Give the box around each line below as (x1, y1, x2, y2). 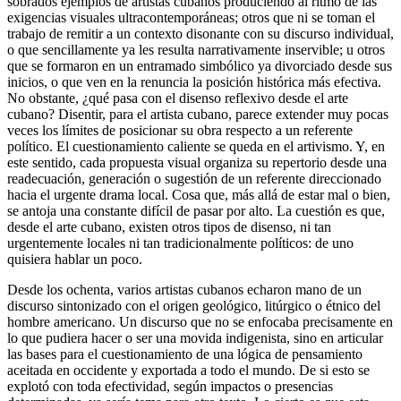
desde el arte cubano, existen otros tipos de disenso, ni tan (7, 218, 331, 235)
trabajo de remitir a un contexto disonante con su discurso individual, (7, 25, 394, 41)
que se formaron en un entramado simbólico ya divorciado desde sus (7, 57, 392, 73)
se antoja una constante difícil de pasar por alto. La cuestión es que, (7, 202, 385, 218)
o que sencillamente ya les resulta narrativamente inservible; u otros (7, 41, 385, 57)
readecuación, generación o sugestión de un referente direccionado (7, 170, 381, 186)
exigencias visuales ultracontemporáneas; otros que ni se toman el (7, 9, 375, 25)
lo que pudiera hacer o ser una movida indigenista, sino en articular (7, 329, 383, 346)
